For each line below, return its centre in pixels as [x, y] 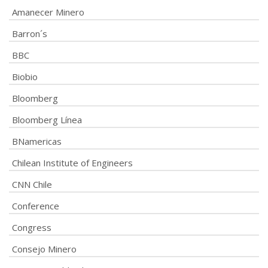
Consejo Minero [44, 249]
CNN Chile [32, 184]
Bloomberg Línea [47, 119]
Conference [36, 205]
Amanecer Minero [48, 12]
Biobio [25, 76]
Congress [32, 227]
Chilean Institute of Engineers [72, 162]
